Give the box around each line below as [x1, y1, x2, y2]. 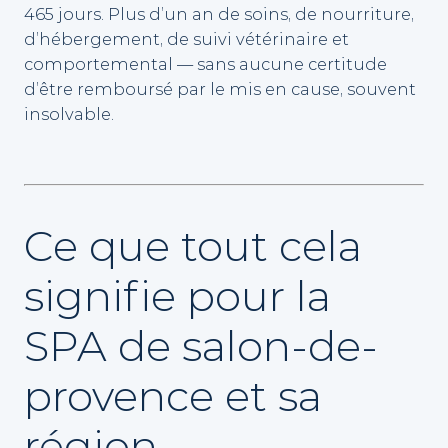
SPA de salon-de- [24, 319, 378, 372]
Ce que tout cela [24, 219, 362, 272]
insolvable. [24, 103, 114, 124]
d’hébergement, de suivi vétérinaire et [24, 28, 349, 49]
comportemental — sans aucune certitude [24, 53, 387, 74]
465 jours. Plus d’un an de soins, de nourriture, [24, 3, 414, 24]
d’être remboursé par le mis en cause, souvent [24, 78, 416, 99]
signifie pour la [24, 269, 331, 322]
